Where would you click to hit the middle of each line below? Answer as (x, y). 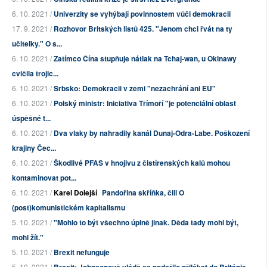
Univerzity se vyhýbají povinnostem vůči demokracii (142, 14)
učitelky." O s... (37, 44)
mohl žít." (28, 237)
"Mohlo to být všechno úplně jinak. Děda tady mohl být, (146, 223)
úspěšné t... (31, 118)
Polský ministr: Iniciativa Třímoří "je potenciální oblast (145, 103)
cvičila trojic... (35, 74)
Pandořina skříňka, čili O (143, 193)
